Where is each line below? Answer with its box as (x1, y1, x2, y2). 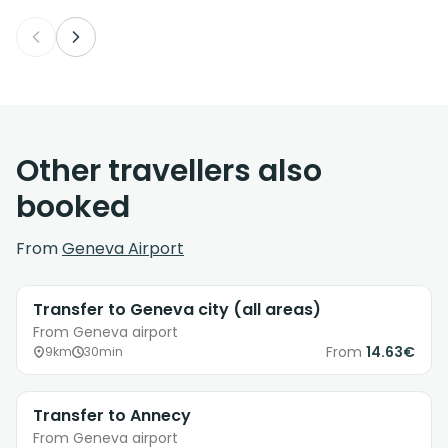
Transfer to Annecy (33, 404, 191, 428)
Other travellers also (16, 150, 322, 193)
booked (16, 186, 130, 229)
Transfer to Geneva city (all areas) (33, 298, 321, 322)
